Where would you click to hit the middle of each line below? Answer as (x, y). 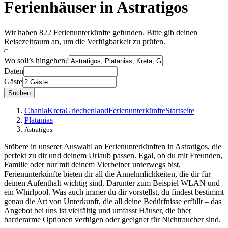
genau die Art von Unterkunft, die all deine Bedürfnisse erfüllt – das (113, 201)
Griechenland (87, 110)
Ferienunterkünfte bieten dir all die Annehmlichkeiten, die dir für (107, 174)
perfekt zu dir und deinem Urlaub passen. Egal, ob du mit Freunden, (113, 155)
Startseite (180, 110)
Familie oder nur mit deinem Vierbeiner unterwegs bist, (92, 164)
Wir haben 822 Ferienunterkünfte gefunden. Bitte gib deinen (101, 32)
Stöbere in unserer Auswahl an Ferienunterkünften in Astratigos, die (113, 146)
